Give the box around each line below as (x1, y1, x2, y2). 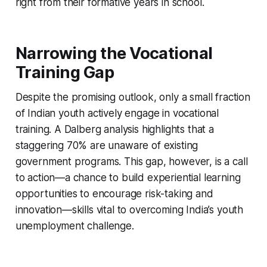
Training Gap (15, 62, 114, 82)
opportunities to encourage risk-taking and (15, 187, 213, 200)
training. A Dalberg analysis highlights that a (15, 123, 214, 135)
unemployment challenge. (15, 219, 134, 232)
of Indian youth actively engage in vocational (15, 107, 219, 119)
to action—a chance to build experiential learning (15, 171, 241, 184)
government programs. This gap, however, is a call (15, 155, 248, 167)
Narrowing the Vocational (15, 43, 213, 63)
